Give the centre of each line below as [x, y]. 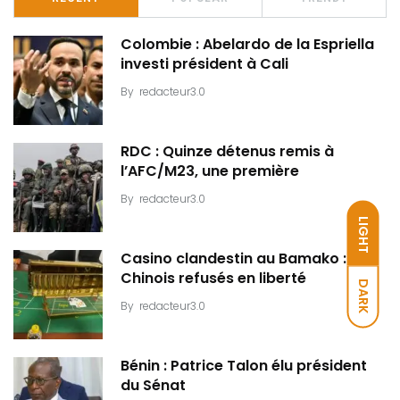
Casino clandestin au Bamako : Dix [246, 259]
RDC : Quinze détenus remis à [227, 152]
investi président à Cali [204, 64]
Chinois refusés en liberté [213, 279]
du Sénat [153, 386]
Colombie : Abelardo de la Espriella [247, 45]
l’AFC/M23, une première [210, 171]
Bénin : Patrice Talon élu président [244, 366]
